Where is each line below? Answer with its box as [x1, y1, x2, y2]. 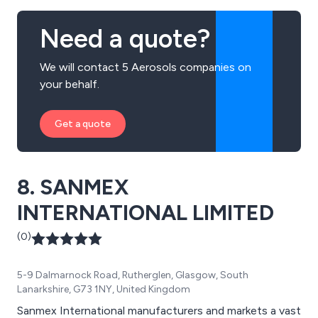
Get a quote [55, 117, 111, 130]
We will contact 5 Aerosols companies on [40, 60, 251, 74]
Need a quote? [40, 23, 210, 54]
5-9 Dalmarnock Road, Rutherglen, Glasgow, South [17, 268, 248, 281]
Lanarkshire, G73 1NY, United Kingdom [17, 283, 190, 295]
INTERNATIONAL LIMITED [17, 199, 274, 226]
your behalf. [40, 77, 99, 91]
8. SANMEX [17, 173, 128, 200]
